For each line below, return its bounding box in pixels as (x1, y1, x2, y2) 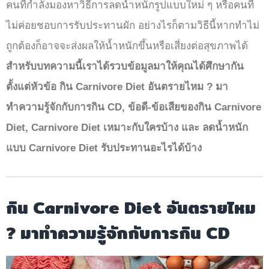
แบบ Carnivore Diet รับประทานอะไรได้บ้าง (6, 142, 202, 154)
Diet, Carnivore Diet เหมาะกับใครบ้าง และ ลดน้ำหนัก (6, 121, 248, 133)
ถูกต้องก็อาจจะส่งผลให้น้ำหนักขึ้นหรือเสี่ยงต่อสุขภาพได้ (6, 40, 248, 52)
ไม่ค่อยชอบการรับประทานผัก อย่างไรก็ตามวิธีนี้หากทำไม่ (6, 19, 259, 31)
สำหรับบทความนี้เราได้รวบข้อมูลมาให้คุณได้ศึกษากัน (6, 60, 244, 72)
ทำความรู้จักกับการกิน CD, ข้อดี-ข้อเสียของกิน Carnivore (6, 101, 261, 113)
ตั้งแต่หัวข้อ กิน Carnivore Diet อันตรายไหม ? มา (6, 80, 228, 92)
